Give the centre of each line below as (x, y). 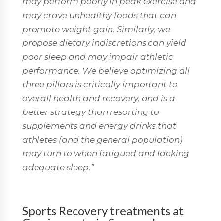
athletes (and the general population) (102, 139)
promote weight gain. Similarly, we (96, 29)
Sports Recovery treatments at (103, 210)
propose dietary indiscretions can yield (104, 43)
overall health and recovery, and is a (98, 98)
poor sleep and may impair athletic (97, 56)
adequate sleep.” (58, 167)
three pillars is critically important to (100, 84)
